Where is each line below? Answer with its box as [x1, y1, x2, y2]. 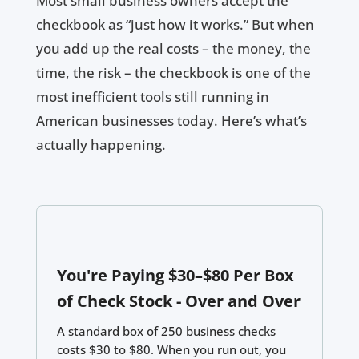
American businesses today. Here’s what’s [35, 111, 307, 130]
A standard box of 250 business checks [56, 322, 276, 339]
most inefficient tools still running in [35, 87, 269, 106]
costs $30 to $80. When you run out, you [56, 341, 286, 357]
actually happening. [35, 135, 166, 154]
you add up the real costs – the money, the [35, 38, 311, 58]
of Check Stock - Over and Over [56, 289, 301, 312]
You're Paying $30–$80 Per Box [56, 264, 294, 286]
